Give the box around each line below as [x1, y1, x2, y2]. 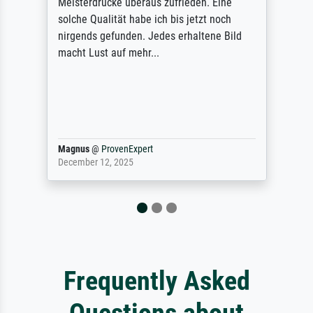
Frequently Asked [63, 264, 250, 296]
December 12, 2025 [57, 156, 133, 168]
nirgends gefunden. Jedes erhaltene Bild [57, 29, 242, 43]
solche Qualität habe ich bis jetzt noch [57, 12, 231, 26]
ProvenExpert [101, 143, 153, 155]
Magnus [57, 143, 89, 155]
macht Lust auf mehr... [57, 45, 159, 59]
